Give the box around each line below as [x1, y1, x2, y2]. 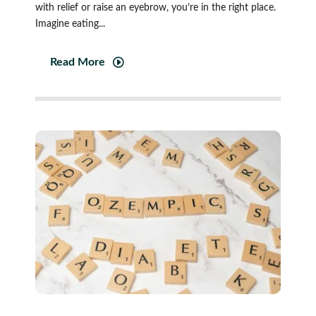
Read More [49, 56, 105, 68]
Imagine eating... [35, 18, 105, 29]
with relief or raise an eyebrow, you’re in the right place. [35, 2, 276, 13]
